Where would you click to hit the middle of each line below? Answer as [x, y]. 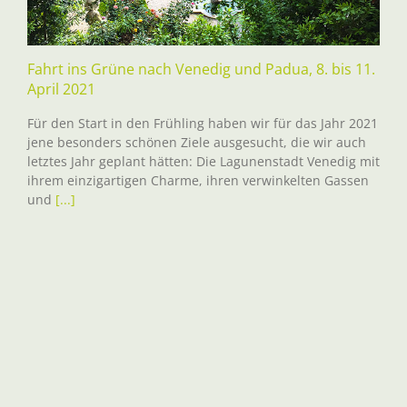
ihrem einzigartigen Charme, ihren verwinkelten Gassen [198, 181]
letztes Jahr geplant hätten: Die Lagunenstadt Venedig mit [203, 162]
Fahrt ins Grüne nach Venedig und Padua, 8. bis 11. [201, 69]
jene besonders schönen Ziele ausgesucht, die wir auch [197, 143]
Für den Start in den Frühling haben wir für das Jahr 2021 [203, 124]
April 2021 [61, 89]
